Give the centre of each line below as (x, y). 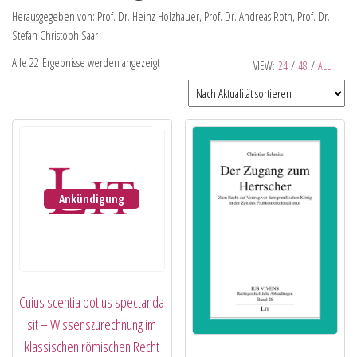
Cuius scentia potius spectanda (92, 302)
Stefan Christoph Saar (55, 35)
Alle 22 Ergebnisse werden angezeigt (86, 62)
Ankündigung (92, 199)
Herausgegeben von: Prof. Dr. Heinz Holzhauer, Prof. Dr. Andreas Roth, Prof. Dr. (171, 16)
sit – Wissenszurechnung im (92, 324)
